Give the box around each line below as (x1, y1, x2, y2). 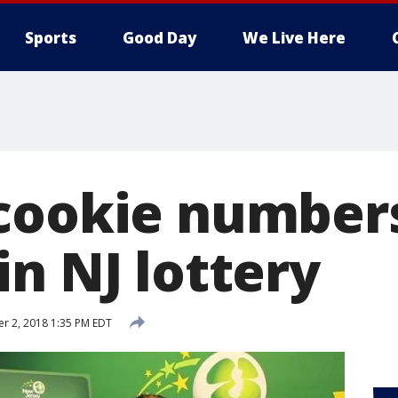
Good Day (123, 28, 196, 48)
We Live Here (243, 28, 346, 48)
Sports (25, 28, 76, 48)
